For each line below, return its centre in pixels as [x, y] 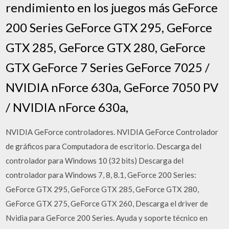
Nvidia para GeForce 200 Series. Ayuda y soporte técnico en [107, 217]
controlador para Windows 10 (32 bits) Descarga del [95, 160]
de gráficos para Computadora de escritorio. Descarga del [104, 146]
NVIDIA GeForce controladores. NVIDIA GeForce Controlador [112, 132]
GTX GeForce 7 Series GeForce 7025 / [108, 67]
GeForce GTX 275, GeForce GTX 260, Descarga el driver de [107, 203]
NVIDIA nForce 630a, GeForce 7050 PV [112, 87]
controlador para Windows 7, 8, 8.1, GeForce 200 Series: [101, 175]
